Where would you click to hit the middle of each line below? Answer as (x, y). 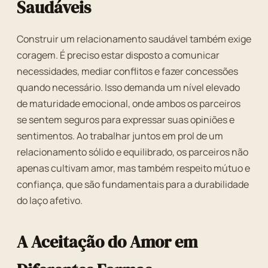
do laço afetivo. (50, 200)
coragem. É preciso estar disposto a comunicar (118, 55)
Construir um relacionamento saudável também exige (134, 39)
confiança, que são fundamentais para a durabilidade (133, 184)
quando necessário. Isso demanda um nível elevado (128, 87)
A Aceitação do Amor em (107, 242)
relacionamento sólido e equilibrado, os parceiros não (133, 152)
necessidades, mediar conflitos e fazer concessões (127, 71)
